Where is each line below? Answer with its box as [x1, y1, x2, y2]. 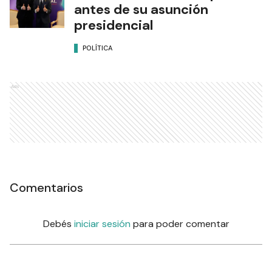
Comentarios [10, 180, 83, 196]
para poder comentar [132, 217, 229, 231]
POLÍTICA [83, 43, 112, 52]
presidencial [74, 16, 153, 35]
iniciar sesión [73, 217, 131, 231]
